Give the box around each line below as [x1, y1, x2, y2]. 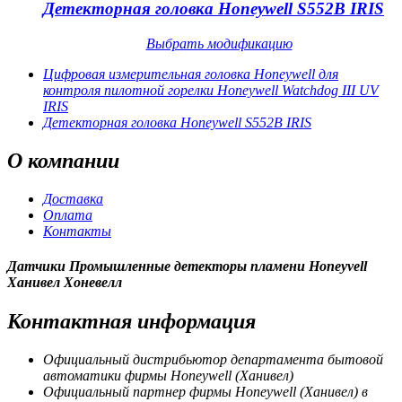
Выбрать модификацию [145, 35, 293, 51]
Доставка [43, 190, 103, 206]
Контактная [7, 310, 132, 334]
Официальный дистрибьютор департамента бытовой [43, 352, 383, 367]
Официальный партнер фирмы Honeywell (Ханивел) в [43, 384, 368, 399]
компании [22, 148, 119, 172]
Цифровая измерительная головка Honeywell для [43, 66, 338, 82]
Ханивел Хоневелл [7, 274, 122, 290]
